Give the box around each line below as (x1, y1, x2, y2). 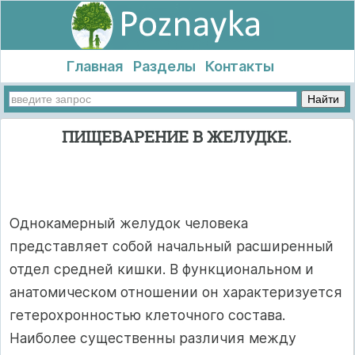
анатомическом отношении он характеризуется (10, 283, 342, 300)
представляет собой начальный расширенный (10, 237, 334, 254)
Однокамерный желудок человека (10, 214, 248, 231)
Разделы (132, 58, 196, 74)
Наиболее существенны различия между (10, 329, 296, 346)
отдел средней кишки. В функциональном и (10, 260, 314, 277)
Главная (66, 58, 123, 74)
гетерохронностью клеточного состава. (10, 306, 285, 323)
